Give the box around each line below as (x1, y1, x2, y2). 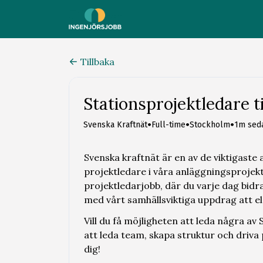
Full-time (151, 119, 186, 130)
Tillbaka (80, 56, 114, 68)
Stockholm (190, 119, 230, 130)
